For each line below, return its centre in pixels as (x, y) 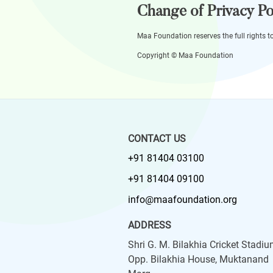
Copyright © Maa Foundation (185, 55)
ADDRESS (150, 225)
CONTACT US (157, 139)
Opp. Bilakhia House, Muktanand (198, 259)
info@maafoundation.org (183, 200)
